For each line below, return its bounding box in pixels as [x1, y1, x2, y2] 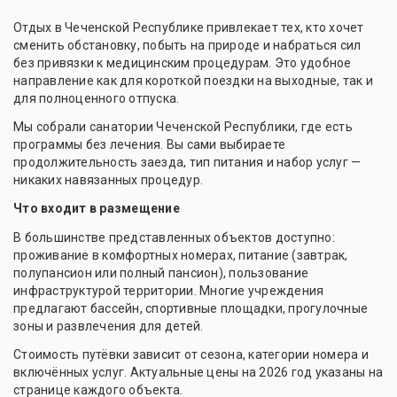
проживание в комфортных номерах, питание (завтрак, [13, 248, 348, 263]
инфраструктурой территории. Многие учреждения [13, 284, 324, 299]
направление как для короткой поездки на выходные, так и [13, 74, 373, 89]
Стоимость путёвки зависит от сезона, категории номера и [13, 347, 369, 362]
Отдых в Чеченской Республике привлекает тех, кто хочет [13, 20, 364, 35]
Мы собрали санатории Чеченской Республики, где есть [13, 120, 353, 135]
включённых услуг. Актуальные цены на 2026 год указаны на [13, 365, 383, 380]
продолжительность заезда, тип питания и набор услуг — [13, 155, 362, 170]
